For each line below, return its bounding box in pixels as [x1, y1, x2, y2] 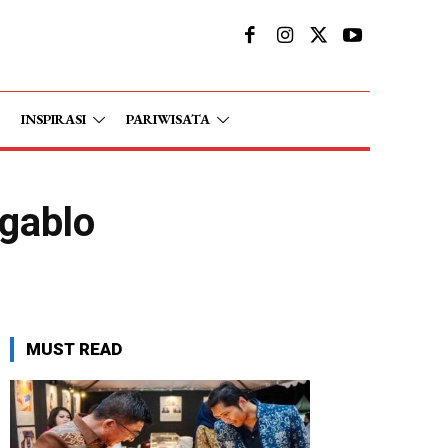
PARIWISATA [126, 109, 210, 128]
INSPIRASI [21, 109, 86, 128]
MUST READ [26, 339, 122, 359]
